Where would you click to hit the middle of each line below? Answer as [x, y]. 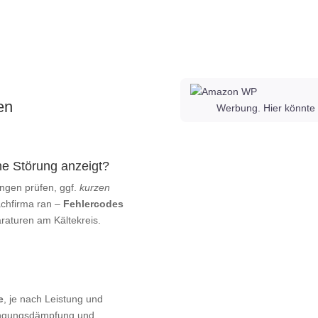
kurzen [95, 188]
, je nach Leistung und [54, 299]
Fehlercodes [94, 204]
